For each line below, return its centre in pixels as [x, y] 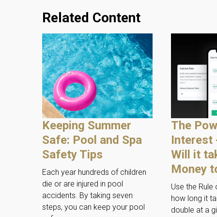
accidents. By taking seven [87, 196]
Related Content [91, 18]
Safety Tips [72, 155]
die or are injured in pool [83, 184]
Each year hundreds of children [94, 172]
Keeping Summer [87, 126]
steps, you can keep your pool [93, 207]
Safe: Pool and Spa [92, 140]
